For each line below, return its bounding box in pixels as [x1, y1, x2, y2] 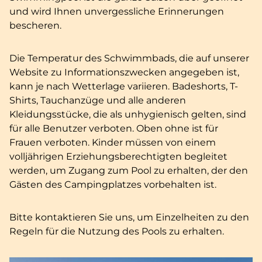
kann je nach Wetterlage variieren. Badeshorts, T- [9, 81, 238, 92]
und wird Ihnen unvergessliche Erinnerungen [9, 6, 224, 17]
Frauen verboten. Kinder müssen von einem [9, 137, 216, 148]
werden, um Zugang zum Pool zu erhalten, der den [9, 165, 248, 176]
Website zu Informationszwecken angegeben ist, [9, 67, 239, 78]
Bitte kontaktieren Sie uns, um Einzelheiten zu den [9, 212, 249, 223]
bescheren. [9, 20, 61, 31]
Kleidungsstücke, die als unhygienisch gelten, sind [9, 109, 246, 120]
